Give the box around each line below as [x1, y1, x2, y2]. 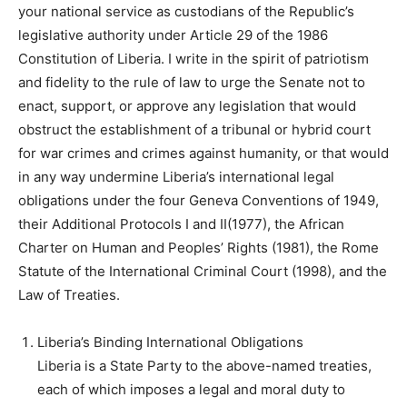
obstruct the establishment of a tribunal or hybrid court [18, 121, 371, 139]
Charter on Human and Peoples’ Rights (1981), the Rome [18, 239, 379, 257]
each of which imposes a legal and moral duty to [37, 381, 345, 399]
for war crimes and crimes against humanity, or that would [18, 144, 389, 163]
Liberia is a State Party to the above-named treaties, [37, 357, 372, 375]
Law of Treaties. [18, 286, 120, 304]
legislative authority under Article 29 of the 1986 [18, 26, 328, 45]
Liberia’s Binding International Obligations [37, 333, 303, 352]
